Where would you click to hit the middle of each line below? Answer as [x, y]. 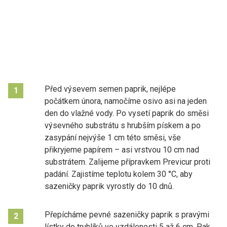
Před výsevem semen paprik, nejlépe [110, 89]
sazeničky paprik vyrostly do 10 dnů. [109, 186]
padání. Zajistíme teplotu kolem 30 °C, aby [119, 174]
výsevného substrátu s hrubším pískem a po [123, 125]
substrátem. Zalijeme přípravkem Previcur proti [127, 162]
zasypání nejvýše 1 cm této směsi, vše [113, 137]
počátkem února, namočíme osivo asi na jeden [126, 101]
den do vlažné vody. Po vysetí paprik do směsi [127, 113]
